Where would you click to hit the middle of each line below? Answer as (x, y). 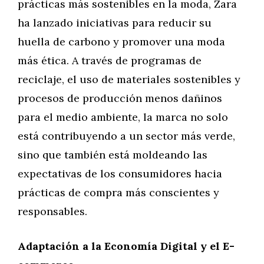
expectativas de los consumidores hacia (120, 174)
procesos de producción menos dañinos (120, 98)
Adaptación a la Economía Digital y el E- (126, 246)
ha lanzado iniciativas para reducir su (115, 23)
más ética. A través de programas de (110, 60)
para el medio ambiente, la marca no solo (123, 117)
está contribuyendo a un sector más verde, (126, 136)
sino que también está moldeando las (113, 155)
